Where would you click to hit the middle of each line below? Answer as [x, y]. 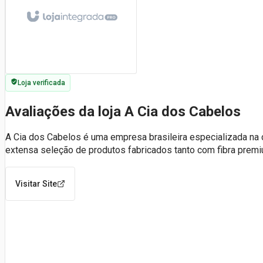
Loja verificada [41, 83]
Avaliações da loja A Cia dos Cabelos [123, 111]
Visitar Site [36, 183]
